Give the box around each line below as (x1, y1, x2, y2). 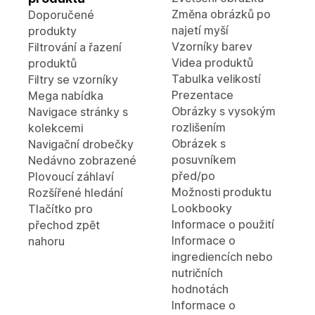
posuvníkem (172, 153, 236, 167)
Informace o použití (172, 217, 274, 231)
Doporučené (28, 8, 94, 22)
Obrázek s (172, 136, 226, 150)
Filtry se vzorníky (28, 72, 118, 86)
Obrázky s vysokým (172, 104, 276, 118)
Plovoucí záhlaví (28, 169, 114, 184)
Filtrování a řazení (28, 40, 122, 54)
